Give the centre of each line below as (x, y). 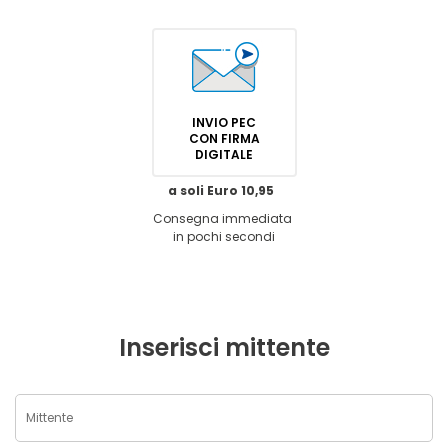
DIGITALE (224, 154)
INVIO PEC (224, 122)
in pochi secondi (224, 236)
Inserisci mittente (224, 347)
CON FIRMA (204, 138)
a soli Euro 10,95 (222, 190)
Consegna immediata (224, 218)
